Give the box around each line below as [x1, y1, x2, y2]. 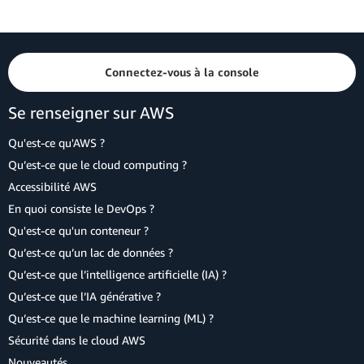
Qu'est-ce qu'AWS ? [8, 136, 105, 149]
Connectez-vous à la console [105, 65, 259, 79]
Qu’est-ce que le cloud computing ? [8, 158, 187, 171]
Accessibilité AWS [8, 180, 97, 193]
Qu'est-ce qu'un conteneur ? [8, 223, 149, 237]
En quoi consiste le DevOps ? [8, 201, 154, 215]
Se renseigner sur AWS [8, 103, 174, 122]
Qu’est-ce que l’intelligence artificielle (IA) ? [8, 267, 227, 281]
